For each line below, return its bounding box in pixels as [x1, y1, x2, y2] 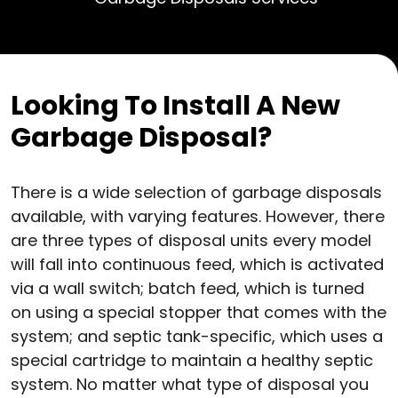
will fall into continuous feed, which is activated [11, 252, 384, 275]
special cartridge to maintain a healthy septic [11, 348, 373, 371]
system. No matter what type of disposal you [11, 372, 369, 395]
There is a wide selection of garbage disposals [11, 180, 382, 203]
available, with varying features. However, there [11, 204, 385, 227]
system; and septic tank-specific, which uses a [11, 324, 383, 347]
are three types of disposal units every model [11, 228, 371, 251]
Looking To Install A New [11, 86, 340, 124]
